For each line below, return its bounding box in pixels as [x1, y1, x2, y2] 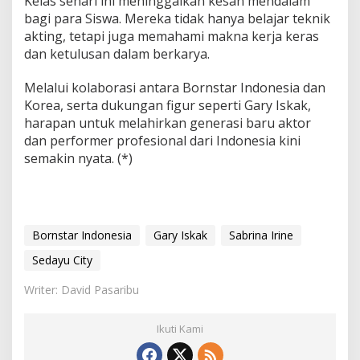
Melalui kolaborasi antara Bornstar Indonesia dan [24, 78, 325, 96]
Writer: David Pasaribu [24, 281, 139, 297]
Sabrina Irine [229, 227, 293, 243]
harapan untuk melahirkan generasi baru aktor [24, 113, 311, 132]
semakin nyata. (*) [24, 149, 133, 167]
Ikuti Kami [157, 321, 203, 336]
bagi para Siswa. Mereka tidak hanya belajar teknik [24, 9, 330, 27]
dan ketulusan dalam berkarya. [24, 44, 210, 63]
